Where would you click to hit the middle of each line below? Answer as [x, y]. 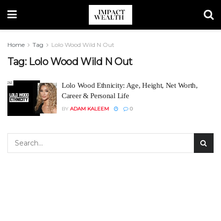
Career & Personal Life [95, 96]
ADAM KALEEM [90, 109]
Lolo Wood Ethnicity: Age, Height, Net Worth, [130, 85]
